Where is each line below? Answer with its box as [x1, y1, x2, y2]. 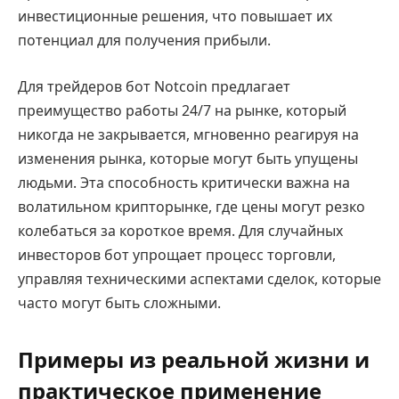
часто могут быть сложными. [18, 292, 221, 313]
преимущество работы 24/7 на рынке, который [18, 100, 346, 120]
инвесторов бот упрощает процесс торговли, [18, 244, 336, 265]
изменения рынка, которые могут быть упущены [18, 148, 358, 168]
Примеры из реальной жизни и [18, 345, 370, 374]
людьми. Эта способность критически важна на [18, 172, 350, 192]
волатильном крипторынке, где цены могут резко [18, 196, 365, 216]
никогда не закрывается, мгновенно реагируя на [18, 124, 359, 144]
